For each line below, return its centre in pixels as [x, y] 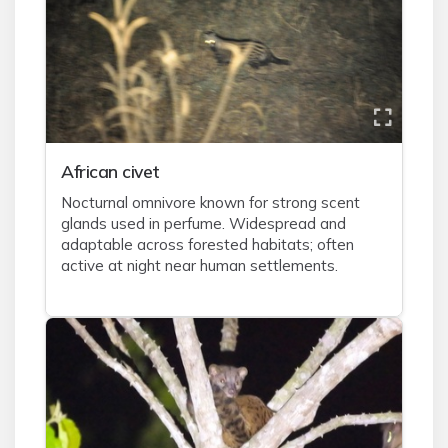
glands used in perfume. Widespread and [203, 223]
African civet [110, 171]
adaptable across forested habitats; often [207, 244]
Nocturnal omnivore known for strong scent [210, 202]
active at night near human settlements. [199, 265]
